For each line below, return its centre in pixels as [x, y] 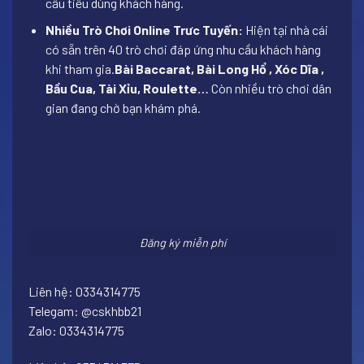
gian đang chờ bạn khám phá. [123, 108]
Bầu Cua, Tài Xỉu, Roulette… [127, 89]
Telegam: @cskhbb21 [85, 310]
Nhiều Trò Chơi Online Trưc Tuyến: [144, 30]
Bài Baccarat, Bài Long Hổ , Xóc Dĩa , [219, 69]
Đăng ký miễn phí [182, 243]
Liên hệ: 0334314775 [84, 291]
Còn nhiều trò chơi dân [270, 89]
